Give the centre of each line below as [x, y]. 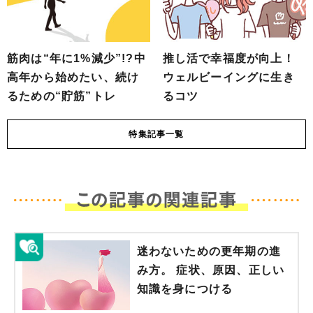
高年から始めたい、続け [73, 77]
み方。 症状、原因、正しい [211, 270]
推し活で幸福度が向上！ [228, 58]
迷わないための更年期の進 [209, 251]
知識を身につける [185, 289]
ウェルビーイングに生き [228, 77]
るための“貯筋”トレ [61, 96]
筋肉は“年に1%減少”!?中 [77, 58]
